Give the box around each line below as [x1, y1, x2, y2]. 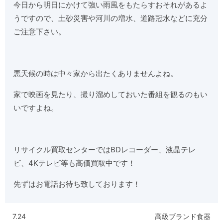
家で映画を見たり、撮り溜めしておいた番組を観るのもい [13, 89, 208, 99]
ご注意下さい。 [13, 26, 66, 36]
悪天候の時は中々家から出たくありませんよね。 [13, 68, 178, 78]
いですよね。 [13, 103, 59, 112]
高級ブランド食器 [155, 212, 211, 221]
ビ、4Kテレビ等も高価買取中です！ [13, 158, 136, 168]
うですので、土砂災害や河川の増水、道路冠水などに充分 [13, 13, 208, 23]
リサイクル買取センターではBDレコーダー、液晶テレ [13, 144, 196, 154]
